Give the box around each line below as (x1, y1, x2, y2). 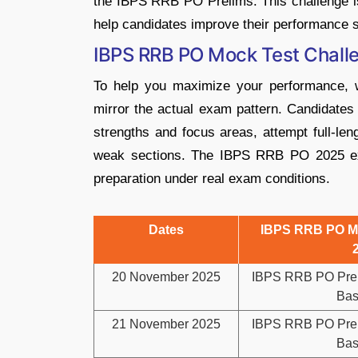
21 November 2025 (112, 317, 221, 331)
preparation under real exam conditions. (93, 171, 330, 186)
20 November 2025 (112, 270, 221, 284)
